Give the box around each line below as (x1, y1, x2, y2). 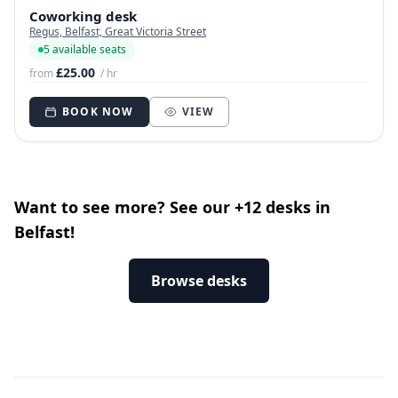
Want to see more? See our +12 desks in (14, 196, 330, 219)
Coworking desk (29, 7, 137, 26)
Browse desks (151, 271, 247, 291)
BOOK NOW (62, 104, 134, 120)
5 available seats (44, 42, 126, 58)
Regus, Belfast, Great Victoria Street (29, 24, 206, 40)
